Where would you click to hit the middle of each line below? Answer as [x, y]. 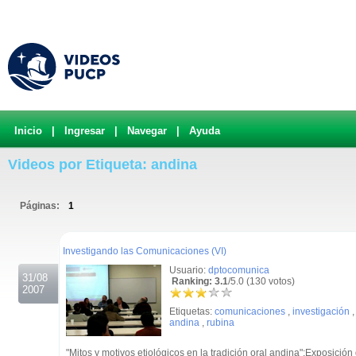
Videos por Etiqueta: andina [103, 164]
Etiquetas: [192, 311]
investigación [321, 311]
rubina [221, 323]
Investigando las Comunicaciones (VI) [145, 251]
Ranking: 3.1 [199, 281]
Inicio [28, 131]
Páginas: [41, 206]
